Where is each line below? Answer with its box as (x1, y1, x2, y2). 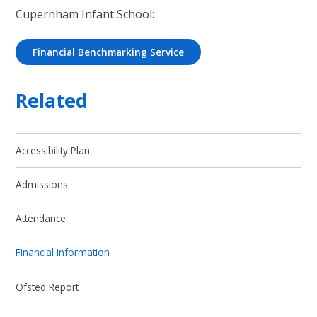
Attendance (16, 212, 67, 226)
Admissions (16, 177, 69, 191)
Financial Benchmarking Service (33, 45, 185, 59)
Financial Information (16, 246, 110, 260)
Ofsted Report (16, 279, 79, 294)
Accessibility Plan (16, 143, 91, 157)
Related (16, 86, 88, 113)
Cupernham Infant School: (16, 6, 155, 22)
